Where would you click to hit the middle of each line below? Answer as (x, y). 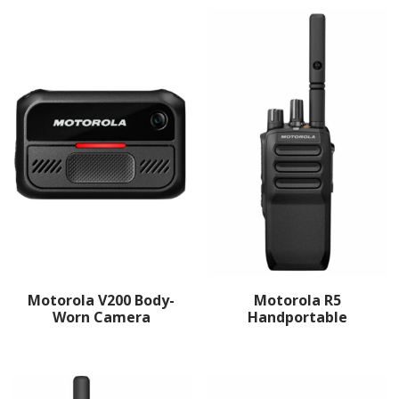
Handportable (298, 318)
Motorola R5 (298, 301)
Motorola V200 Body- (102, 301)
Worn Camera (101, 318)
